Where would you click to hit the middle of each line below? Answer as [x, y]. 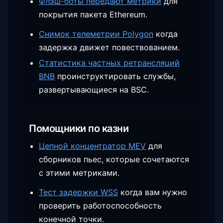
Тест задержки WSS [78, 192]
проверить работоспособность [100, 206]
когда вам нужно [154, 192]
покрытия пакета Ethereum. [93, 14]
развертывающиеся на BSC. [94, 90]
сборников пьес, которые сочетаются [114, 159]
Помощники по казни [79, 128]
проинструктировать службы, [116, 76]
